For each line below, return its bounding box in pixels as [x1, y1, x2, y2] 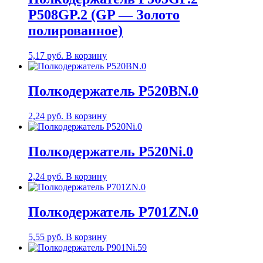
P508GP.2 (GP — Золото [28, 7, 180, 23]
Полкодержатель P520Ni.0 [28, 144, 193, 160]
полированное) [28, 23, 123, 39]
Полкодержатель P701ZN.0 [28, 204, 198, 220]
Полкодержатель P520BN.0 [28, 83, 198, 99]
